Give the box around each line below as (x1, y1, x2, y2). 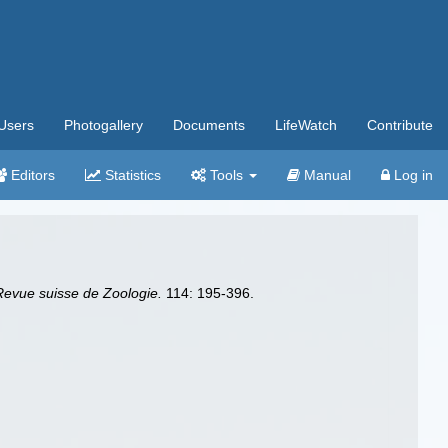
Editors (7, 167, 55, 183)
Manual (300, 167, 351, 183)
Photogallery (64, 117, 143, 133)
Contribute (367, 117, 433, 133)
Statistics (101, 167, 161, 183)
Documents (173, 117, 245, 133)
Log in (390, 167, 433, 183)
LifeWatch (275, 117, 337, 133)
